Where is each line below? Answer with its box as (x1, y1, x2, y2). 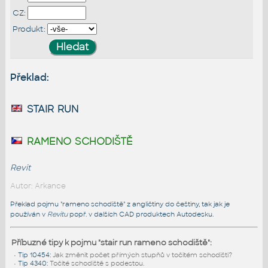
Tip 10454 (17, 251, 50, 260)
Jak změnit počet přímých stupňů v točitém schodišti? (52, 251, 232, 260)
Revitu (47, 210, 68, 219)
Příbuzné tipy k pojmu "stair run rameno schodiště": (11, 237, 212, 248)
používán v (10, 210, 47, 219)
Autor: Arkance (10, 181, 66, 191)
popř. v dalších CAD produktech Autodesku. (67, 210, 214, 219)
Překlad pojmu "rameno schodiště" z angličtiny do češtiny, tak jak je (10, 200, 230, 209)
